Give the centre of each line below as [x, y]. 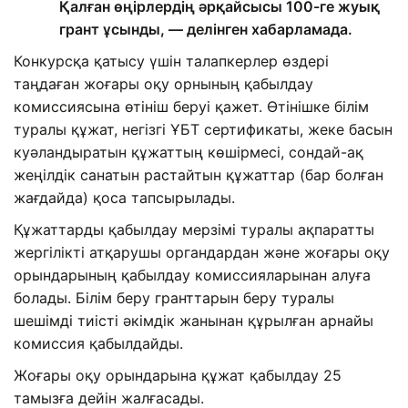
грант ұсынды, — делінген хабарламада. [206, 30]
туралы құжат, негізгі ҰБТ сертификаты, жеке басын [203, 130]
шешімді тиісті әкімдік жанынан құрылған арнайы [194, 321]
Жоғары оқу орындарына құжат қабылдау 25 [178, 376]
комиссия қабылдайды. [98, 344]
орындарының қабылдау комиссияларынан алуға [192, 275]
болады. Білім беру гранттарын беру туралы [174, 298]
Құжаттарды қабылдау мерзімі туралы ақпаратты [194, 230]
